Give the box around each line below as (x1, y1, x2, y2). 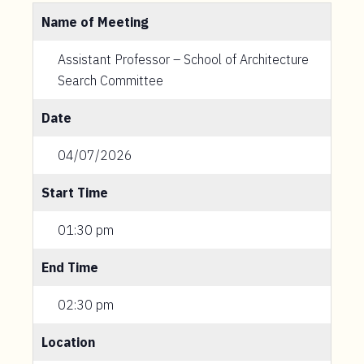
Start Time (41, 184, 108, 201)
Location (41, 334, 95, 350)
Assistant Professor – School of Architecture (58, 51, 309, 67)
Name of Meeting (41, 14, 149, 30)
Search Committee (58, 72, 163, 89)
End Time (41, 259, 98, 275)
